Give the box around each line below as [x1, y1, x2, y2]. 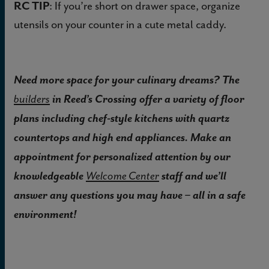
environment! [14, 206, 77, 222]
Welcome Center [86, 168, 159, 183]
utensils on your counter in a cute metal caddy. [14, 16, 226, 32]
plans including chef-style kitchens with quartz [14, 110, 229, 125]
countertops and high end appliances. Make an [14, 129, 231, 145]
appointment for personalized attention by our [14, 148, 231, 164]
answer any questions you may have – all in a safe [14, 187, 246, 202]
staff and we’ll [159, 168, 226, 183]
